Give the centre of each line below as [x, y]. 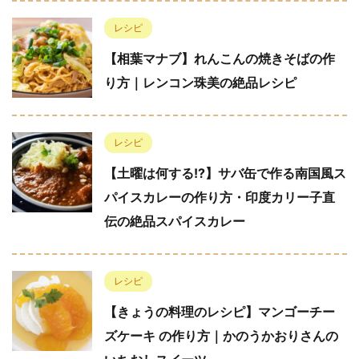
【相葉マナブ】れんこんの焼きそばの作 [220, 59]
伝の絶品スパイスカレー [175, 222]
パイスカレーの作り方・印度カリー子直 [220, 198]
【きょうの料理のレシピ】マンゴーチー [220, 312]
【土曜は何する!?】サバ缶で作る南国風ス [225, 173]
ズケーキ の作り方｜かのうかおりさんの [221, 336]
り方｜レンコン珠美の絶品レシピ [200, 83]
